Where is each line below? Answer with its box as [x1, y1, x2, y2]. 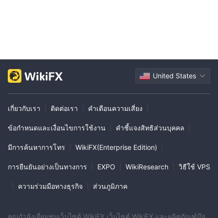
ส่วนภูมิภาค [93, 182, 127, 190]
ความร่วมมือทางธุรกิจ [18, 182, 83, 190]
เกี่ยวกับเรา [8, 104, 40, 112]
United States [153, 71, 196, 80]
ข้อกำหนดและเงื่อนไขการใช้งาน [8, 123, 106, 132]
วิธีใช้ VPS [179, 162, 210, 171]
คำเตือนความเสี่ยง [88, 104, 143, 112]
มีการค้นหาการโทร [8, 143, 65, 151]
